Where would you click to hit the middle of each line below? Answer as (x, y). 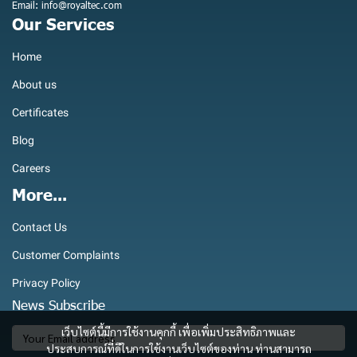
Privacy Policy (46, 283)
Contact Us (39, 228)
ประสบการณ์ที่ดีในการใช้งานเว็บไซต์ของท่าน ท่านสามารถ (178, 348)
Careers (31, 169)
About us (34, 85)
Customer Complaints (66, 255)
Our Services (63, 24)
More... (39, 194)
